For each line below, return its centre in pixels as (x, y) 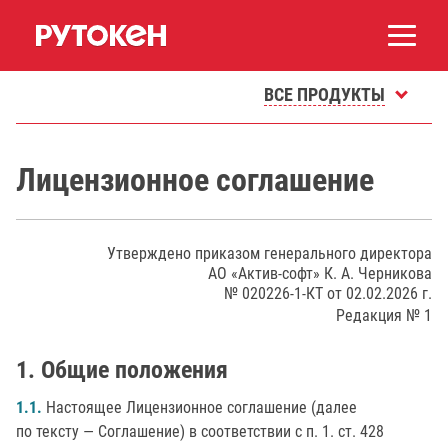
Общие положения (134, 370)
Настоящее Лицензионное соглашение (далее (199, 407)
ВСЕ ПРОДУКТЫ (324, 94)
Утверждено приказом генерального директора (269, 253)
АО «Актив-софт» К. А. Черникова (320, 273)
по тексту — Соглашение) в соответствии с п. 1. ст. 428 (200, 431)
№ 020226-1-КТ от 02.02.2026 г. (328, 293)
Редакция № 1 (384, 315)
